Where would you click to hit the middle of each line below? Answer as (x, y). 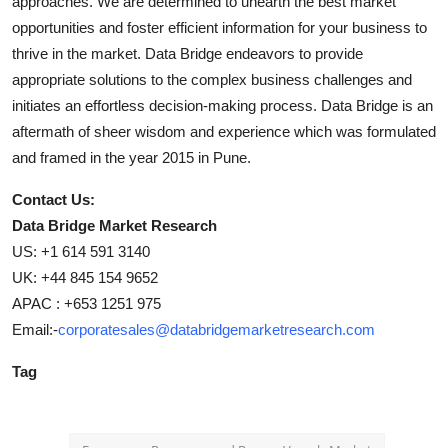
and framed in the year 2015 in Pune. (131, 157)
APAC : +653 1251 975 (86, 303)
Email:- (35, 329)
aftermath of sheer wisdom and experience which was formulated (224, 131)
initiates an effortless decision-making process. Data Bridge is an (222, 105)
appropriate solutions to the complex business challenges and (212, 79)
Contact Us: (53, 199)
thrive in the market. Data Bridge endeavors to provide (187, 53)
